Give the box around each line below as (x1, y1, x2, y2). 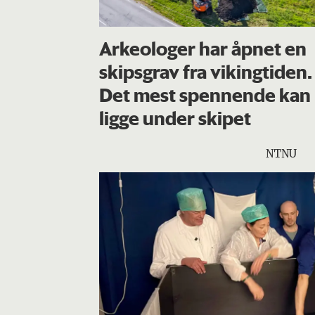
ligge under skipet (98, 105, 251, 130)
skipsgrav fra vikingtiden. (98, 59, 312, 84)
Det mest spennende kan (98, 82, 311, 107)
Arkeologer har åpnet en (98, 36, 307, 60)
